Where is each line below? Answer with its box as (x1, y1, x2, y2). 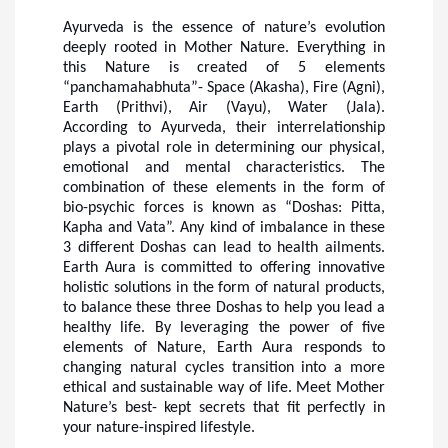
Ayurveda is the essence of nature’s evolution (63, 19, 385, 36)
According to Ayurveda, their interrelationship (63, 119, 385, 136)
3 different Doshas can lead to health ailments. (63, 239, 385, 256)
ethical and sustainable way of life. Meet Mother (63, 379, 385, 396)
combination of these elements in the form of (63, 179, 385, 196)
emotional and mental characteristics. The (63, 159, 385, 176)
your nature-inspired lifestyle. (63, 419, 259, 436)
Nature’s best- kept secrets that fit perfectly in (63, 399, 385, 416)
